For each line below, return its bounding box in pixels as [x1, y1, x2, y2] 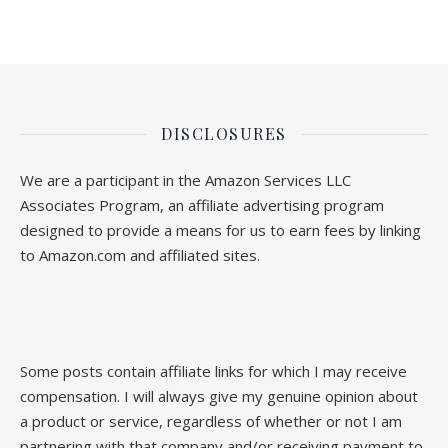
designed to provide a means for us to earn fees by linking [20, 220, 421, 241]
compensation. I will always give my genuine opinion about [20, 386, 418, 407]
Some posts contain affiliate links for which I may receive [20, 361, 407, 382]
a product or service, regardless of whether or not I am [20, 411, 402, 432]
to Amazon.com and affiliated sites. [20, 245, 260, 266]
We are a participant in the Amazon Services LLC [20, 170, 351, 191]
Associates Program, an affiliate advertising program [20, 195, 384, 216]
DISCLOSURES [161, 123, 287, 145]
